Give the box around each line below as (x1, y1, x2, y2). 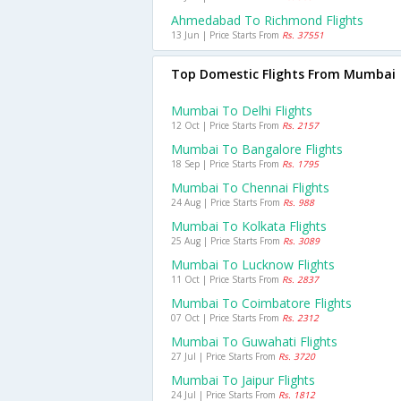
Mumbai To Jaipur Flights (171, 371, 315, 388)
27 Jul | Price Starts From (171, 350, 278, 363)
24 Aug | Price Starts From (171, 196, 283, 209)
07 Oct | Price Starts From (171, 311, 282, 324)
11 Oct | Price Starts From (171, 273, 282, 286)
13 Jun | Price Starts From (171, 29, 282, 41)
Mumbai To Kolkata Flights (171, 218, 327, 235)
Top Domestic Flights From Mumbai (171, 65, 396, 82)
